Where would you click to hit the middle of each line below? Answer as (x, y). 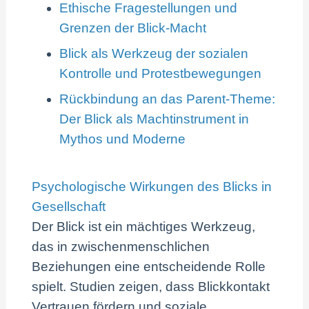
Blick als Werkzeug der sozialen (154, 53)
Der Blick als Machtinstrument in (154, 119)
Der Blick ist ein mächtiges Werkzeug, (144, 226)
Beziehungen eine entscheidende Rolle (149, 266)
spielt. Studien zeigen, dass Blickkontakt (151, 286)
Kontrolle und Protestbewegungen (161, 73)
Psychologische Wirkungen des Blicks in (152, 186)
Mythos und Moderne (123, 139)
